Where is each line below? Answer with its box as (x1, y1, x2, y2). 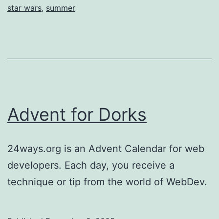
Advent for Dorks (7, 103, 147, 125)
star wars (7, 2, 42, 13)
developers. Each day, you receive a (7, 159, 175, 171)
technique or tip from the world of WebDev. (7, 175, 207, 188)
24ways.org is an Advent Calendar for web (7, 142, 204, 154)
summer (46, 2, 75, 13)
